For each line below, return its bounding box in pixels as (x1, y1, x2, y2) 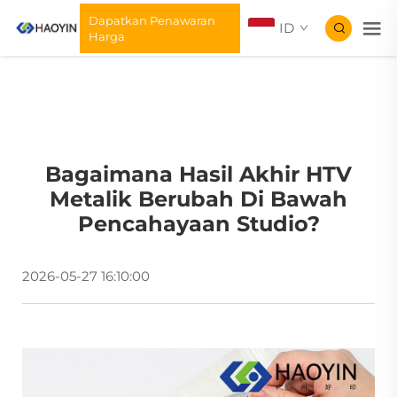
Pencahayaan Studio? (77, 211, 320, 237)
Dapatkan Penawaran (88, 12, 215, 27)
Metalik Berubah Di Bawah (50, 186, 347, 213)
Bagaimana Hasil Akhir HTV (45, 161, 352, 188)
